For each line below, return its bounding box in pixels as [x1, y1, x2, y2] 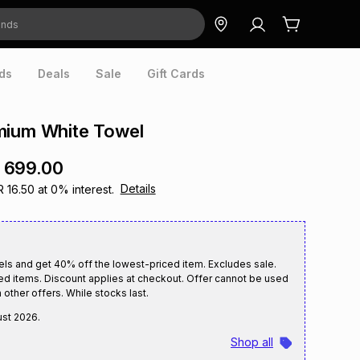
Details [120, 182, 156, 195]
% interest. [57, 182, 114, 196]
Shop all [230, 335, 273, 349]
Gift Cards [147, 67, 205, 80]
